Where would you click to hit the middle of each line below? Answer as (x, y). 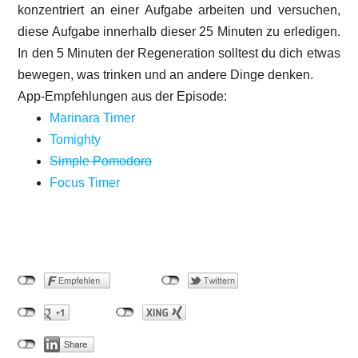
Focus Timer (85, 182)
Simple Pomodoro (101, 161)
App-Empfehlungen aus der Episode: (123, 96)
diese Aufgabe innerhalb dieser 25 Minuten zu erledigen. (179, 31)
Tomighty (76, 139)
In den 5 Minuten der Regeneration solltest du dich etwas (179, 53)
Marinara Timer (93, 117)
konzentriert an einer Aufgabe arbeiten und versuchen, (179, 10)
